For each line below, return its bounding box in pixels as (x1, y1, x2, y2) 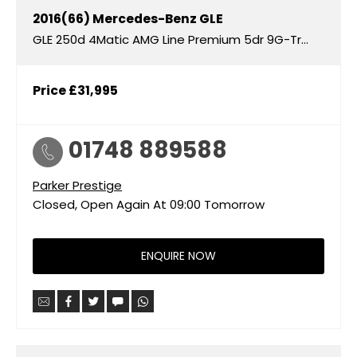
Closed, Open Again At (33, 195, 167, 213)
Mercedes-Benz (92, 10, 197, 27)
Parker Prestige (33, 176, 122, 194)
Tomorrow (204, 195, 265, 213)
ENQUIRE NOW (141, 248, 216, 265)
